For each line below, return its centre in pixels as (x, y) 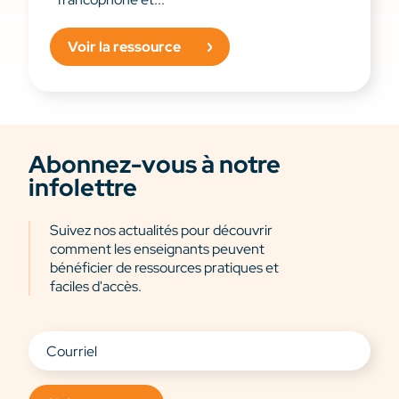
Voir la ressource (124, 46)
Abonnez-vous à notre (155, 165)
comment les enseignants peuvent (157, 249)
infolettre (83, 188)
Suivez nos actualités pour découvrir (161, 231)
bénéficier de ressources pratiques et (164, 268)
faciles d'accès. (96, 287)
